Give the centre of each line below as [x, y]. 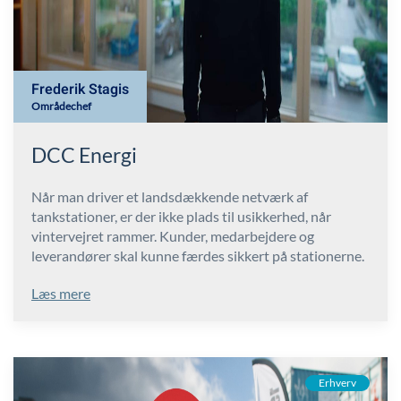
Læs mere [61, 294]
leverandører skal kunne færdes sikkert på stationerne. [198, 256]
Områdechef [61, 107]
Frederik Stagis [80, 90]
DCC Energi [84, 155]
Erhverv [337, 383]
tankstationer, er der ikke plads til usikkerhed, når [181, 217]
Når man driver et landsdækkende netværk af [170, 197]
